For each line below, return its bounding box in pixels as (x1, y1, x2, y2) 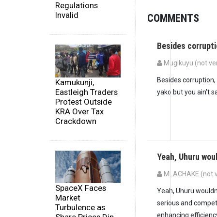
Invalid (55, 10, 78, 20)
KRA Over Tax (55, 106, 104, 116)
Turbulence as (55, 202, 105, 213)
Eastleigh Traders (55, 87, 118, 97)
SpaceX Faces (55, 183, 106, 193)
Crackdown (55, 116, 96, 126)
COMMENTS (147, 11, 199, 24)
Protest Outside (55, 96, 112, 107)
